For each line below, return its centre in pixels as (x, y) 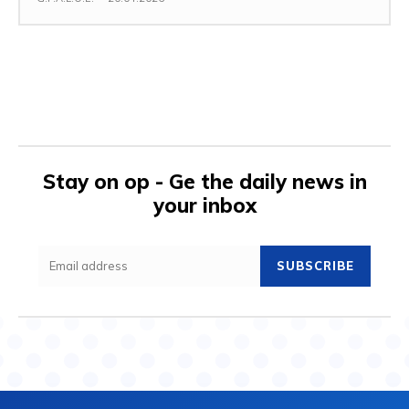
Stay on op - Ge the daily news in (204, 181)
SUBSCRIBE (315, 265)
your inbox (204, 205)
